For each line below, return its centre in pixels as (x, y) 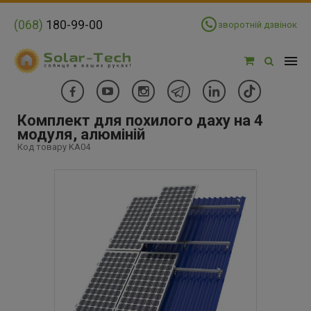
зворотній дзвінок (258, 25)
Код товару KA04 (54, 147)
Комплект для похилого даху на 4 (140, 121)
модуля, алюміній (81, 135)
